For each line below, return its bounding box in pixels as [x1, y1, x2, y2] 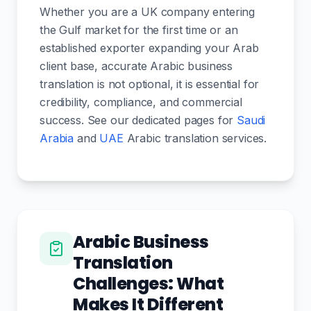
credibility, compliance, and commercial [40, 95, 242, 109]
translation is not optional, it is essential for [40, 77, 260, 91]
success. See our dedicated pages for [40, 113, 237, 127]
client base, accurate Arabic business [40, 59, 233, 73]
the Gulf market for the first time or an [40, 23, 238, 37]
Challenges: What [73, 272, 224, 295]
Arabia [40, 131, 74, 145]
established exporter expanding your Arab [40, 41, 259, 55]
